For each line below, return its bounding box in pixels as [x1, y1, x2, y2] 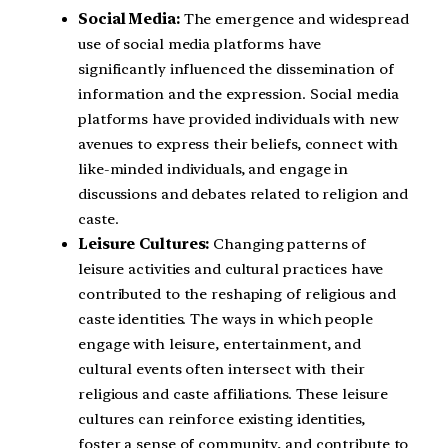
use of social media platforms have [78, 35, 321, 54]
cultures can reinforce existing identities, [78, 410, 365, 429]
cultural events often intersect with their [78, 360, 365, 379]
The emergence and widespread [179, 10, 409, 29]
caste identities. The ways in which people [78, 310, 373, 329]
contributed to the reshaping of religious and [78, 285, 396, 304]
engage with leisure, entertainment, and [78, 335, 362, 354]
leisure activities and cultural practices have [78, 260, 384, 279]
